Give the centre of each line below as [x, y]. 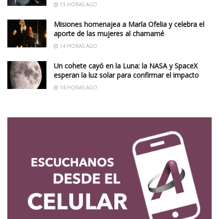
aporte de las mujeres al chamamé [109, 33]
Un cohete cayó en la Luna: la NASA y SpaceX [126, 66]
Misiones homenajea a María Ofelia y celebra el [129, 24]
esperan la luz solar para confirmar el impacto [126, 75]
